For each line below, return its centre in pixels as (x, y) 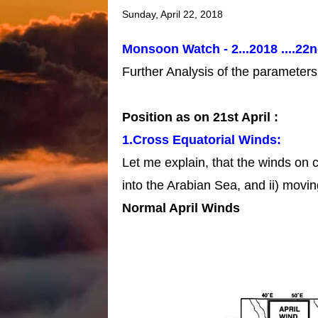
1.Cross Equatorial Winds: (201, 139)
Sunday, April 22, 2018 (172, 14)
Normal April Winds (181, 208)
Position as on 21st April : (200, 117)
